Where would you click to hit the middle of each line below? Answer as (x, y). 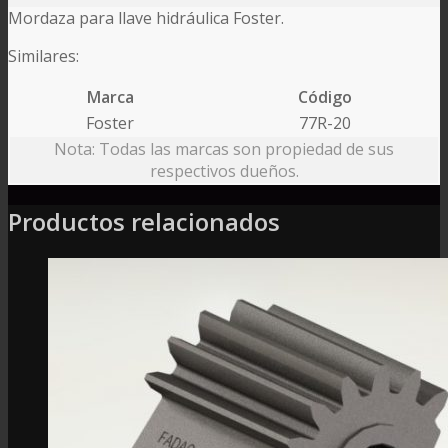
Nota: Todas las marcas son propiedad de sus (224, 148)
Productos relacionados (144, 221)
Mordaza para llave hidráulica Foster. (146, 17)
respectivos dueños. (224, 170)
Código (325, 96)
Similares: (47, 55)
